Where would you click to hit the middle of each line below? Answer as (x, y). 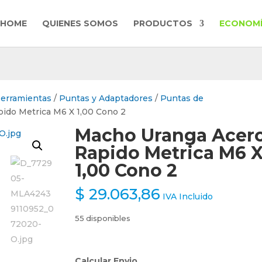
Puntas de (182, 98)
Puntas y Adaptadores (106, 98)
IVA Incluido (188, 196)
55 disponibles (103, 218)
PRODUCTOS (163, 23)
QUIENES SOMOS (80, 23)
